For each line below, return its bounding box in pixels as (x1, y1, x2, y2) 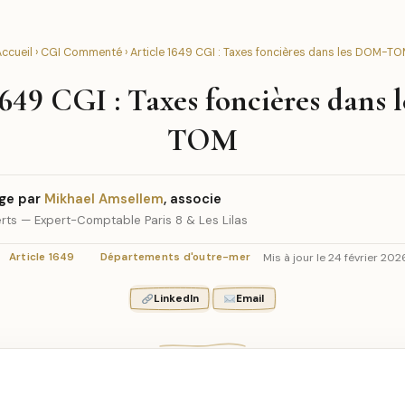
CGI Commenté (40, 45, 122, 60)
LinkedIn (153, 292, 199, 306)
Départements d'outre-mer (99, 250, 251, 264)
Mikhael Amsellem (44, 190, 164, 208)
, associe (164, 190, 221, 208)
